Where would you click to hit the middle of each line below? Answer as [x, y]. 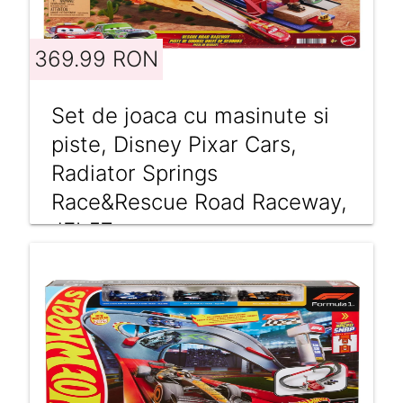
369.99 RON [96, 58]
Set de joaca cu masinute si [190, 115]
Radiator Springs [134, 173]
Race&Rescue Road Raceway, [199, 201]
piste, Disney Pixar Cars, [174, 144]
